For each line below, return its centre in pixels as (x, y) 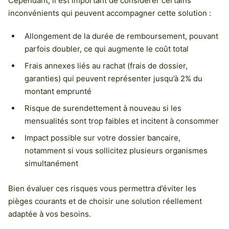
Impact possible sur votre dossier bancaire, (102, 138)
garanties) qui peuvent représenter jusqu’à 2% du (113, 78)
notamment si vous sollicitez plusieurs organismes (116, 150)
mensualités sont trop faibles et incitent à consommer (122, 121)
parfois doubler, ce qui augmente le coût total (107, 49)
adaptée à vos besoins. (50, 214)
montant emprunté (58, 91)
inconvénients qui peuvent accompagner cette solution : (110, 13)
